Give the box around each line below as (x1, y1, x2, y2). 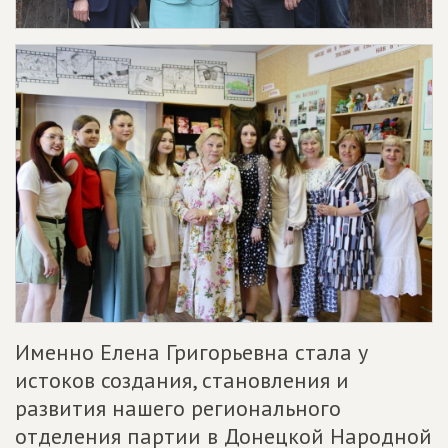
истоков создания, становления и (15, 365, 349, 394)
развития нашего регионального (15, 393, 341, 422)
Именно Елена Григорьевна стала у (15, 337, 368, 366)
